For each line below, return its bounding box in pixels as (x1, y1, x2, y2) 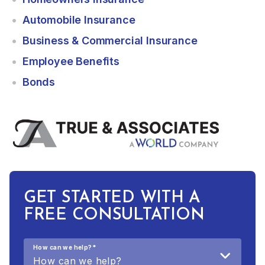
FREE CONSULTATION (24, 206, 205, 224)
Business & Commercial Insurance (22, 34, 198, 47)
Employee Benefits (22, 54, 119, 67)
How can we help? (33, 243, 92, 251)
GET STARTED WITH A (24, 189, 201, 206)
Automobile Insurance (22, 13, 135, 26)
